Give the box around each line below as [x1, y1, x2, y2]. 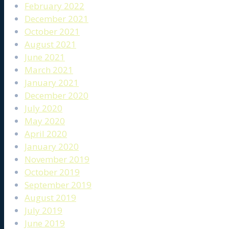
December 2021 [25, 13, 88, 25]
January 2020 [25, 141, 79, 153]
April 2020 [25, 128, 67, 140]
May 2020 [25, 115, 65, 127]
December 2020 [25, 89, 88, 102]
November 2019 [25, 153, 89, 166]
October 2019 [25, 166, 80, 178]
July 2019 [25, 204, 62, 217]
